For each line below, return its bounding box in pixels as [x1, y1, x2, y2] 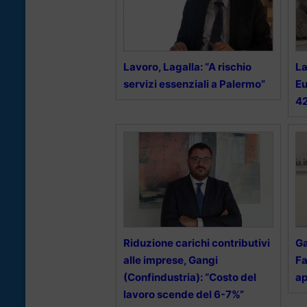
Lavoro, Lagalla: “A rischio [123, 60, 251, 74]
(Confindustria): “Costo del [123, 271, 256, 284]
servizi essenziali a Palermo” [123, 77, 265, 91]
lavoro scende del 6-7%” [123, 288, 244, 302]
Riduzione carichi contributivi [123, 236, 270, 250]
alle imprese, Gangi [123, 254, 218, 267]
